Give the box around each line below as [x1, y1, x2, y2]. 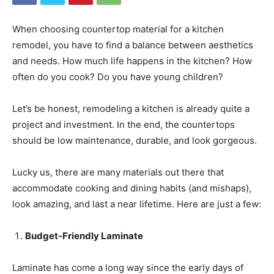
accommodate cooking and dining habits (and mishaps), [12, 182, 251, 194]
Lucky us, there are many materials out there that [12, 166, 224, 178]
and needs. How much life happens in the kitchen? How [12, 54, 252, 67]
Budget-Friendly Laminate [25, 229, 143, 242]
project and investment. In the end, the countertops [12, 118, 235, 130]
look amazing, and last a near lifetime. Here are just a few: [12, 198, 261, 210]
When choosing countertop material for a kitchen [12, 23, 224, 35]
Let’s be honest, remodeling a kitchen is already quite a [12, 102, 250, 114]
